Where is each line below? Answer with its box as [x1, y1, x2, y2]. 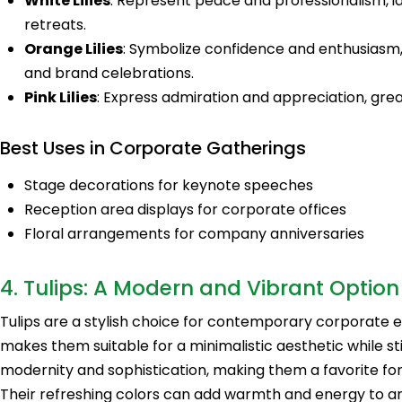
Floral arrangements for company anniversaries [24, 223, 365, 244]
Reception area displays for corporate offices [24, 198, 347, 220]
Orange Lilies [24, 38, 124, 59]
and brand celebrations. [24, 62, 195, 83]
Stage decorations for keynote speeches [24, 174, 314, 196]
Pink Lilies [24, 86, 98, 108]
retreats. [24, 13, 87, 35]
